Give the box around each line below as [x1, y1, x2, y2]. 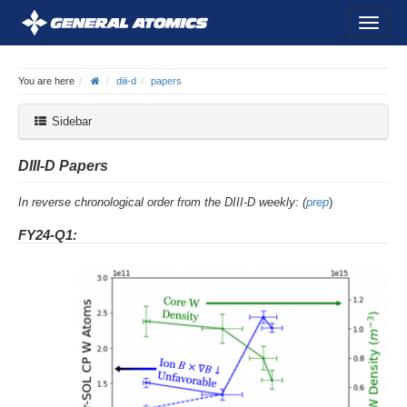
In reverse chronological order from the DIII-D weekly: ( [18, 195, 306, 210]
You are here [18, 75, 74, 86]
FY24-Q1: [18, 227, 77, 243]
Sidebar [47, 114, 92, 128]
